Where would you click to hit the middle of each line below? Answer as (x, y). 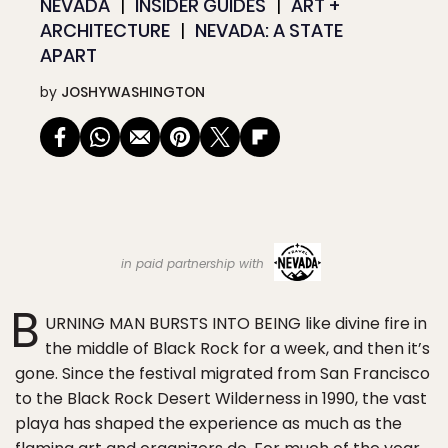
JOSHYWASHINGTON (133, 92)
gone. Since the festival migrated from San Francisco (222, 373)
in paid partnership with (194, 263)
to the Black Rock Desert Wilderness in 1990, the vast (221, 398)
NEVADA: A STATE (269, 30)
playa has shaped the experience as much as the (208, 423)
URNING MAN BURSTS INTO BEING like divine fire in (236, 323)
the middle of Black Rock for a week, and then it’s (237, 348)
